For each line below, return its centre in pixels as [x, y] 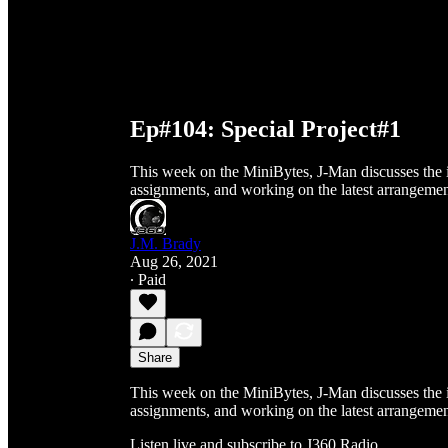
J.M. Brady [165, 243]
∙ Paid [148, 279]
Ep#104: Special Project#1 [265, 128]
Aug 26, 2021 [174, 261]
